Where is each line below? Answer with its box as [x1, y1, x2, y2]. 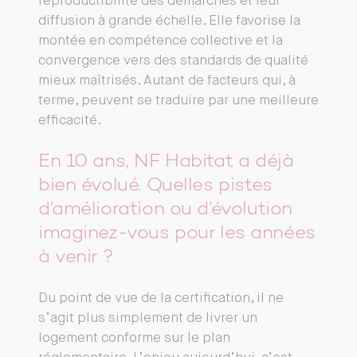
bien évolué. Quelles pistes [38, 176, 273, 195]
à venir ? [38, 248, 114, 267]
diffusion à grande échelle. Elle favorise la [38, 14, 300, 28]
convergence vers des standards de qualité [38, 54, 308, 68]
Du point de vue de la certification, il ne [38, 292, 284, 305]
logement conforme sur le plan [38, 331, 230, 345]
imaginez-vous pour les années [38, 224, 316, 243]
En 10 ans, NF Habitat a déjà [38, 152, 294, 171]
